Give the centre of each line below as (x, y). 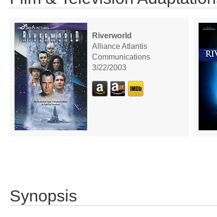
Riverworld (112, 35)
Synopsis (43, 196)
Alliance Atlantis (120, 46)
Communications (121, 57)
